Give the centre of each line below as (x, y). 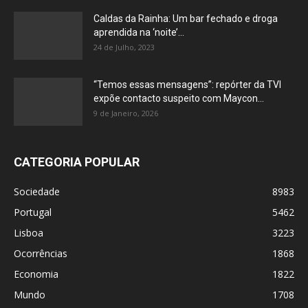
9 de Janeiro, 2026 (126, 113)
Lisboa (29, 233)
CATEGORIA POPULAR (77, 162)
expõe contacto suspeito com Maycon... (179, 99)
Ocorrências (41, 254)
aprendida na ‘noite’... (139, 33)
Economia (36, 274)
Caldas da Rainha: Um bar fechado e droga (186, 19)
